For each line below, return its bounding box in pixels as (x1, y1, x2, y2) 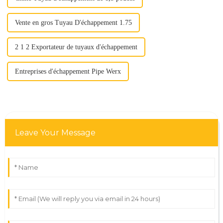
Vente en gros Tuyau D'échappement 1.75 (14, 19, 132, 27)
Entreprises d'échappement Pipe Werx (14, 68, 121, 76)
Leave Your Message (14, 128, 96, 138)
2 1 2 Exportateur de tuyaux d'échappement (14, 43, 137, 51)
